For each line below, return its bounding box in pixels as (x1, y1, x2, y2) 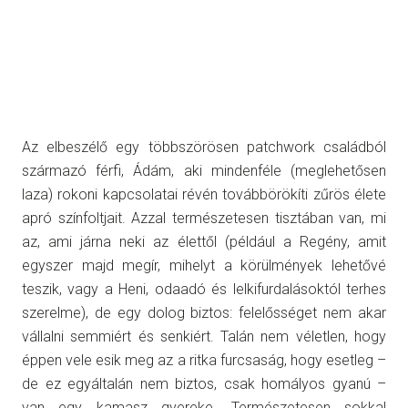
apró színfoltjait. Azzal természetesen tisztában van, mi (22, 209, 386, 227)
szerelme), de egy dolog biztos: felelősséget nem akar (22, 303, 386, 321)
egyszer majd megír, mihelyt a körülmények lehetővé (22, 256, 386, 274)
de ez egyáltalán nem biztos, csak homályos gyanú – (22, 374, 386, 393)
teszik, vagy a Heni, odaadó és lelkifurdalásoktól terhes (22, 280, 386, 298)
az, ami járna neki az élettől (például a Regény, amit (22, 232, 386, 250)
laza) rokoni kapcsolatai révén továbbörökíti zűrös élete (22, 185, 386, 203)
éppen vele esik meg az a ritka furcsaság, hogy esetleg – (22, 351, 386, 369)
